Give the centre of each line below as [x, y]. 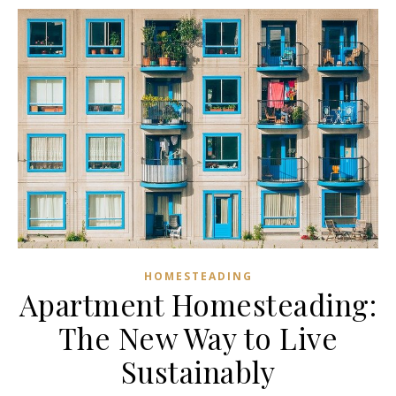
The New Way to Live [198, 337]
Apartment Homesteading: [198, 304]
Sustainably [198, 371]
